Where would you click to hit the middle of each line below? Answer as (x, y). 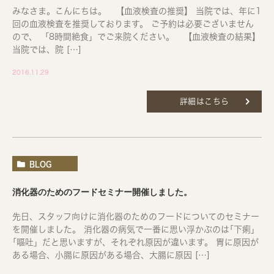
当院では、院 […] (47, 50)
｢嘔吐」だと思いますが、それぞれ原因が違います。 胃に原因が (135, 242)
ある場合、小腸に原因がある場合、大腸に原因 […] (111, 255)
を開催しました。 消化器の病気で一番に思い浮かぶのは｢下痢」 (136, 229)
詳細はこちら (204, 101)
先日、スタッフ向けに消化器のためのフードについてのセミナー (136, 217)
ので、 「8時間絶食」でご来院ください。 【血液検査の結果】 (136, 37)
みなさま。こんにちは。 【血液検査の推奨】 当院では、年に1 (137, 11)
